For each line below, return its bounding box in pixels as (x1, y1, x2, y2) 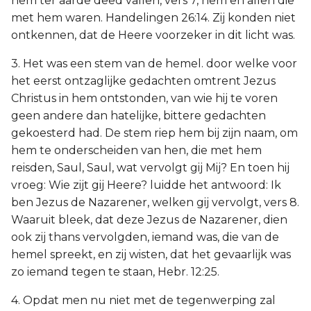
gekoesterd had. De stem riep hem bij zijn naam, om (11, 126, 298, 140)
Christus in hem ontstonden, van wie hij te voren (11, 92, 278, 105)
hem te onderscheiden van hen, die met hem (11, 144, 262, 157)
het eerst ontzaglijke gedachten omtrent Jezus (11, 74, 276, 87)
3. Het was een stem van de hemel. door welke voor (11, 57, 297, 70)
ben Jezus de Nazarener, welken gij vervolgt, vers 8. (11, 196, 299, 209)
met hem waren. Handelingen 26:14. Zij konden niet (11, 11, 296, 24)
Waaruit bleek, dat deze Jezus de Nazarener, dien (11, 213, 287, 226)
